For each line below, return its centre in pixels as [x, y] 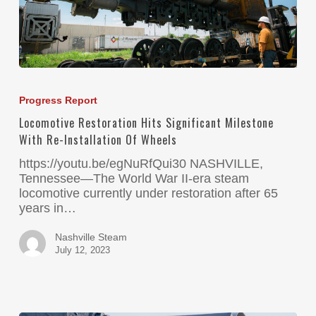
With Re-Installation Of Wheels [98, 140]
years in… [47, 208]
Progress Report [58, 101]
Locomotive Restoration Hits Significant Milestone [146, 123]
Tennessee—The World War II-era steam [134, 179]
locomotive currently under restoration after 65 [148, 194]
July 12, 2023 [82, 250]
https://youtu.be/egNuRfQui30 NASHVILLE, [141, 164]
